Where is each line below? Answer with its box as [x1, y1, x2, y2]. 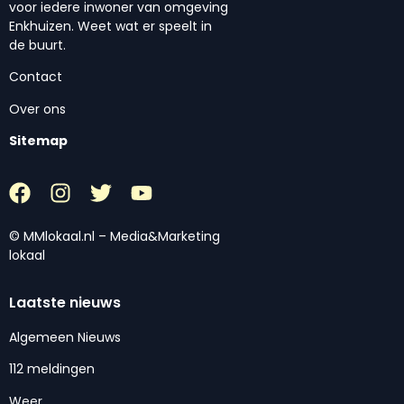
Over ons [9, 99, 66, 118]
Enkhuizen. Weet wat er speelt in [9, 17, 212, 36]
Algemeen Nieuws [9, 328, 121, 346]
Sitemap [9, 132, 68, 151]
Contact [9, 68, 62, 87]
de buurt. [9, 36, 66, 55]
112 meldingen [9, 360, 95, 379]
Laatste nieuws [9, 292, 121, 313]
